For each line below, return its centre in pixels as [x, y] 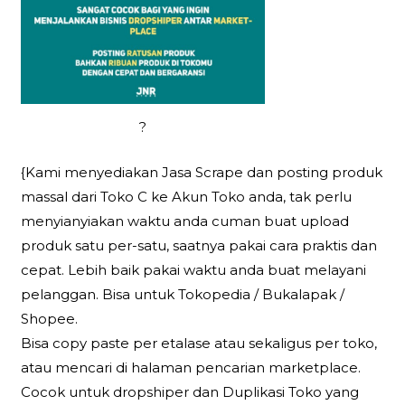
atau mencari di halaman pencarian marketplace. [191, 367]
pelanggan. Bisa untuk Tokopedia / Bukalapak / [183, 294]
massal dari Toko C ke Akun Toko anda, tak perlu [187, 196]
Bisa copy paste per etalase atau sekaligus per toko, [199, 343]
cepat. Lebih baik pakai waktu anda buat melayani [194, 269]
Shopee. [50, 318]
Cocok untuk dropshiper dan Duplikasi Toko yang [190, 391]
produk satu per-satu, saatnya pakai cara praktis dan [199, 245]
